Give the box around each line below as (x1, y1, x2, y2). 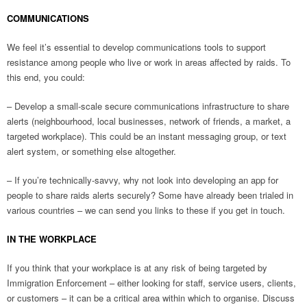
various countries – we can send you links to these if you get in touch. (7, 204, 285, 217)
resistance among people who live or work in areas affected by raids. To (7, 56, 291, 69)
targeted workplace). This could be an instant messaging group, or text (7, 130, 286, 143)
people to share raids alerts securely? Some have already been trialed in (7, 188, 293, 201)
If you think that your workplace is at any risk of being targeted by (7, 261, 267, 274)
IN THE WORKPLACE (7, 232, 97, 245)
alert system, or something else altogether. (7, 145, 176, 158)
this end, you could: (7, 71, 85, 84)
